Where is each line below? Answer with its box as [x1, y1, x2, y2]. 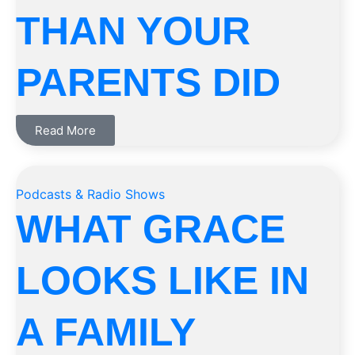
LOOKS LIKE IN [16, 258, 309, 303]
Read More [35, 123, 96, 138]
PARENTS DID [16, 60, 281, 105]
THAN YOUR [16, 9, 250, 53]
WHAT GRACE [16, 207, 285, 251]
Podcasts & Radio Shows [16, 186, 165, 202]
